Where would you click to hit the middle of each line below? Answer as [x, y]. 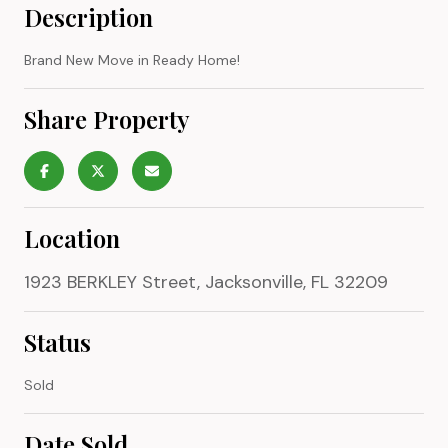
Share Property [107, 118]
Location [72, 237]
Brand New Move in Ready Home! [132, 59]
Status [57, 341]
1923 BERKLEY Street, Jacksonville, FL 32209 [206, 281]
